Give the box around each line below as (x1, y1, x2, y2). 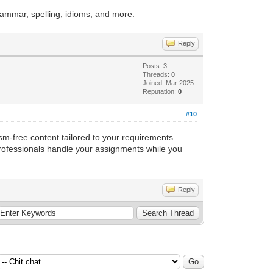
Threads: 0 (143, 70, 175, 78)
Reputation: (143, 87, 179, 95)
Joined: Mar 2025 (143, 79, 194, 87)
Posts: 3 (143, 62, 168, 69)
